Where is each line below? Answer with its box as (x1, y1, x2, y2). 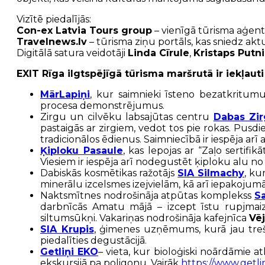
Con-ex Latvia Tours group (17, 25, 152, 37)
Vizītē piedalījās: (17, 14, 91, 25)
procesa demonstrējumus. (40, 100, 164, 112)
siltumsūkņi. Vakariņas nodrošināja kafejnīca (40, 212, 249, 224)
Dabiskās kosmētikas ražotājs (40, 167, 178, 179)
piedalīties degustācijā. (40, 235, 147, 247)
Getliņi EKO (40, 246, 99, 258)
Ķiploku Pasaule (40, 145, 123, 157)
